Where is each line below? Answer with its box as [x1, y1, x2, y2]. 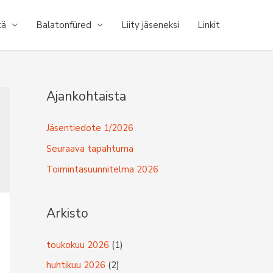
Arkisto [46, 204, 88, 222]
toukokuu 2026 [46, 238, 109, 251]
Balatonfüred [36, 19, 91, 31]
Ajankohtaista [46, 88, 126, 105]
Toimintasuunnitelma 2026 [46, 163, 158, 175]
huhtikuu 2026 [46, 259, 105, 272]
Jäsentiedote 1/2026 [46, 122, 133, 134]
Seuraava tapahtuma [46, 142, 133, 155]
